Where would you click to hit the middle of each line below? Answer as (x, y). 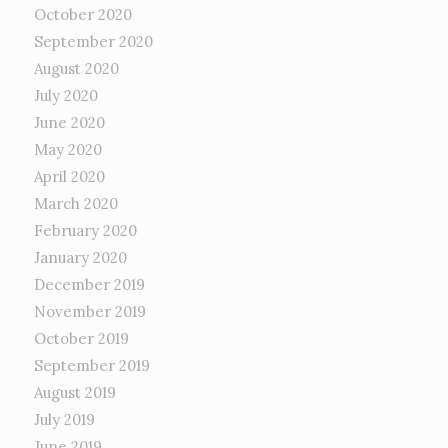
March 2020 (75, 204)
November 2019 (89, 312)
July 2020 (65, 96)
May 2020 (67, 150)
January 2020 (80, 258)
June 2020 (69, 123)
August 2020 (76, 69)
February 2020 (85, 231)
